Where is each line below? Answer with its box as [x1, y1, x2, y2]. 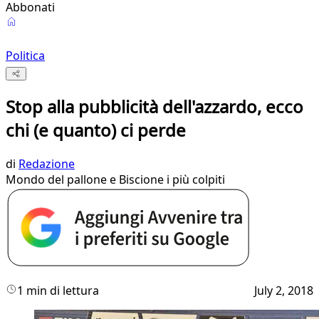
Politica [6, 48, 45, 63]
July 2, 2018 [254, 283, 313, 299]
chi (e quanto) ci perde [6, 118, 186, 142]
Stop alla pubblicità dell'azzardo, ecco [6, 95, 303, 119]
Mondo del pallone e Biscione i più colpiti [6, 172, 225, 188]
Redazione [19, 156, 75, 172]
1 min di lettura [17, 283, 99, 299]
